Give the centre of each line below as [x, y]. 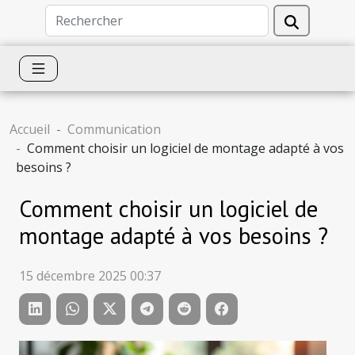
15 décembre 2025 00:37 [90, 276]
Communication [114, 129]
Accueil [30, 129]
